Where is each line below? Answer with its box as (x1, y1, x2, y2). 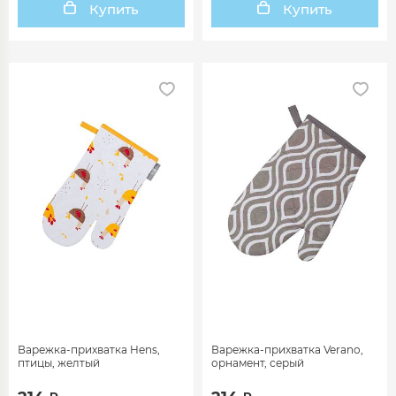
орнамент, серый (211, 356, 304, 370)
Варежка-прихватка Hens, (18, 343, 160, 357)
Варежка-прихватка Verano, (211, 343, 363, 357)
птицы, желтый (18, 356, 100, 370)
